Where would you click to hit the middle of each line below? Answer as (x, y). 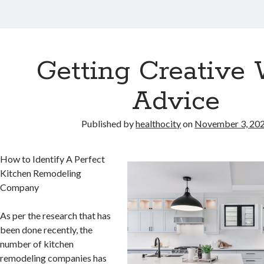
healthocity (159, 123)
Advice (176, 101)
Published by (109, 123)
